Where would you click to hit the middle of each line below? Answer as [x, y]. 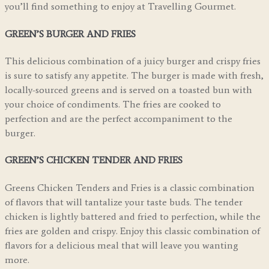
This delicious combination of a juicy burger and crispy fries [133, 61]
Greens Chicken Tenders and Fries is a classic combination [130, 187]
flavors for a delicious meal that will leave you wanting [122, 245]
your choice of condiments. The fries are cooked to [113, 104]
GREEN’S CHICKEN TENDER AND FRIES [94, 160]
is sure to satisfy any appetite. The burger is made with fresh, [134, 75]
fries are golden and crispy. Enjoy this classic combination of [132, 231]
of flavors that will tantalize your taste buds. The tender [124, 202]
